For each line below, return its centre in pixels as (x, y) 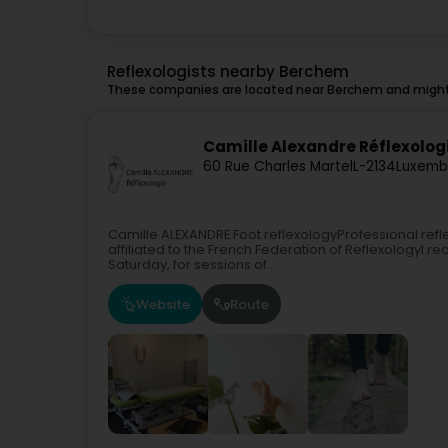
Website (163, 304)
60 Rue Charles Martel (278, 166)
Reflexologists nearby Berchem (228, 72)
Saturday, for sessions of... (192, 265)
